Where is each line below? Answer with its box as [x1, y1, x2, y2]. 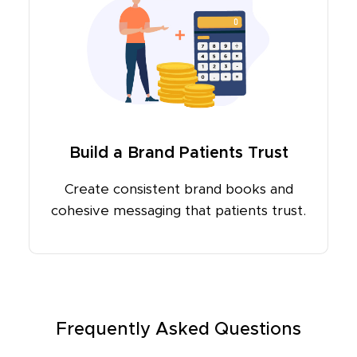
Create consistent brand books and [64, 182, 293, 197]
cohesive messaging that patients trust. [51, 204, 306, 218]
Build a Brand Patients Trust [69, 145, 288, 162]
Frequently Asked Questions [56, 321, 301, 339]
